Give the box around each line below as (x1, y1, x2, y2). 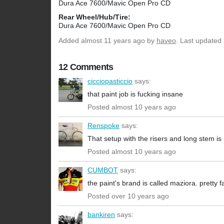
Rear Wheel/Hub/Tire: (58, 13, 130, 21)
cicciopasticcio (87, 77, 132, 85)
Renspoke (87, 121, 119, 130)
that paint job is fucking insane (87, 90, 183, 98)
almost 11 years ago (81, 36, 145, 45)
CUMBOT (87, 166, 118, 174)
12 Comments (58, 62, 113, 72)
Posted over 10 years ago (87, 192, 169, 200)
